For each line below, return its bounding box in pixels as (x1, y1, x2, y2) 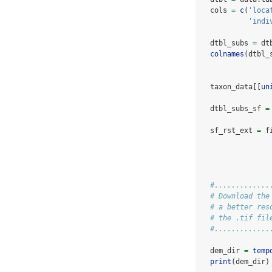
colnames (210, 50, 244, 59)
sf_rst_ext (202, 126, 257, 135)
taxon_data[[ (202, 83, 261, 92)
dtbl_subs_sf (202, 104, 265, 114)
